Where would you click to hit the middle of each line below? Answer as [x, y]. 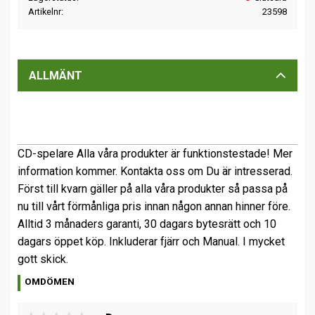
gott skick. [43, 259]
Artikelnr [45, 11]
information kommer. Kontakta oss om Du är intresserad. [155, 172]
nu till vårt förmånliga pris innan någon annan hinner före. [154, 207]
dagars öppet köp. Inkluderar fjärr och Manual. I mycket [151, 242]
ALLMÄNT [56, 75]
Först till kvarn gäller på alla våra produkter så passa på [153, 189]
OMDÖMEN [50, 282]
